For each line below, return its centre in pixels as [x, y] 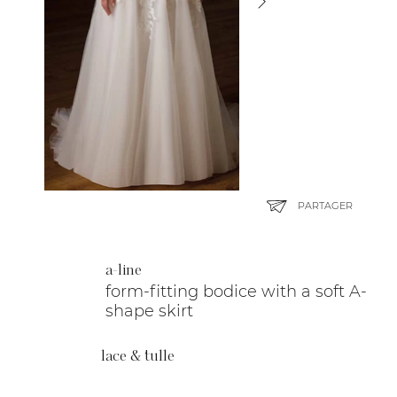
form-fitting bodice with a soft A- [237, 291]
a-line [124, 270]
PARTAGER [325, 205]
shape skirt [150, 311]
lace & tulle [138, 356]
